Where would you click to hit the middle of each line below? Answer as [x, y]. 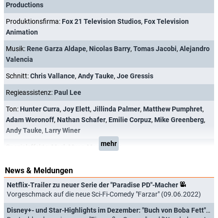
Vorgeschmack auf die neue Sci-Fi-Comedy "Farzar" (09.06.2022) [104, 194]
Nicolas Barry [110, 48]
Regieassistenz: [30, 92]
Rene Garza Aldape [56, 48]
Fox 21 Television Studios [101, 21]
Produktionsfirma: [34, 21]
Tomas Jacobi [155, 48]
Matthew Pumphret [173, 109]
